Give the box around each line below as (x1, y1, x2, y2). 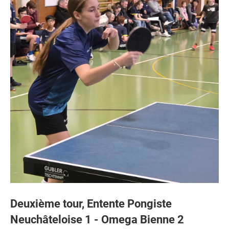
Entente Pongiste (87, 197, 172, 210)
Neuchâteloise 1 (10, 213, 91, 226)
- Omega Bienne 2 (91, 213, 184, 226)
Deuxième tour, (10, 197, 87, 210)
